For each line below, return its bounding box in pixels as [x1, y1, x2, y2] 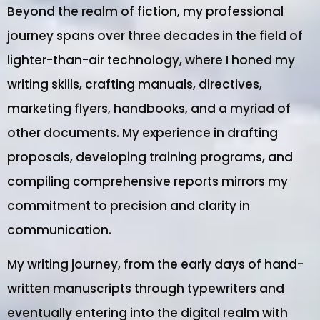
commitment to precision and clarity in [7, 197, 250, 215]
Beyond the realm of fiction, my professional [7, 3, 284, 21]
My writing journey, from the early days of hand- [7, 256, 304, 274]
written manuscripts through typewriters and [7, 280, 284, 298]
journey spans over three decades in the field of [7, 27, 303, 45]
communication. [7, 221, 111, 239]
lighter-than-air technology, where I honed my [7, 51, 295, 69]
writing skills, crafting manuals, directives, [7, 76, 262, 94]
